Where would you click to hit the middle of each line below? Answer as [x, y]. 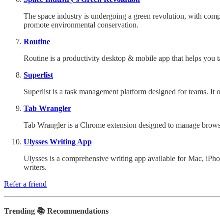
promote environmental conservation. [81, 25]
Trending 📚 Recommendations [56, 211]
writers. [35, 167]
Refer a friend [25, 184]
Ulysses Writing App [58, 141]
